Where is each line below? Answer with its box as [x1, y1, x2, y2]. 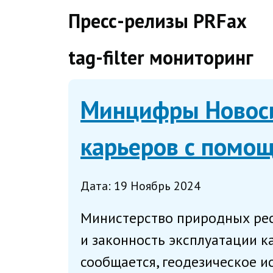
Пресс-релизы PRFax [68, 8, 247, 34]
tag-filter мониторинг [68, 44, 253, 70]
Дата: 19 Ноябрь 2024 [80, 178, 200, 194]
